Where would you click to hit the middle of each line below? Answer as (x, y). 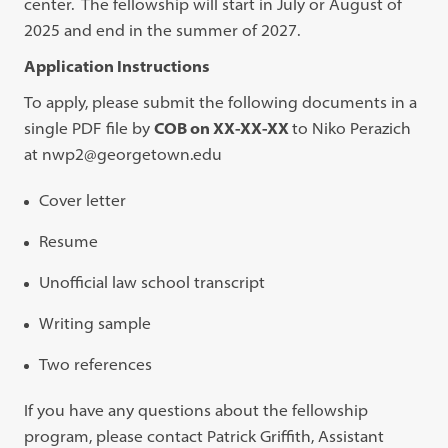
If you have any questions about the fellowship (196, 409)
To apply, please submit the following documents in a (221, 101)
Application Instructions (117, 65)
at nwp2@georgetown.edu (123, 153)
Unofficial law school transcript (152, 281)
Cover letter (83, 199)
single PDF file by (89, 127)
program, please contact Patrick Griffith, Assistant (204, 435)
